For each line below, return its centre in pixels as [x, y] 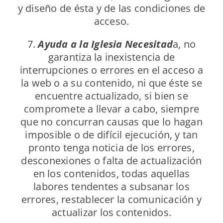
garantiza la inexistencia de [111, 57]
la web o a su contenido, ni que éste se [111, 83]
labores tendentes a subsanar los [111, 187]
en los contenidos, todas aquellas [111, 174]
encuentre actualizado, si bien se [111, 96]
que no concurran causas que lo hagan [111, 122]
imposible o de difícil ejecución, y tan [111, 135]
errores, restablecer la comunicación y [111, 200]
